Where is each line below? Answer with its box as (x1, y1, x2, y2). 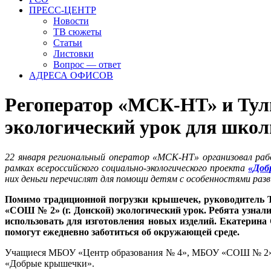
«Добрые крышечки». (5, 258, 94, 269)
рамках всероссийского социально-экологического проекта (5, 162, 249, 173)
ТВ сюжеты (53, 27, 102, 37)
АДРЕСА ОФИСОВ (29, 70, 113, 80)
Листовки (53, 48, 94, 59)
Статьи (53, 38, 82, 48)
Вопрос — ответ (53, 59, 121, 70)
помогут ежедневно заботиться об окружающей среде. (5, 226, 240, 237)
